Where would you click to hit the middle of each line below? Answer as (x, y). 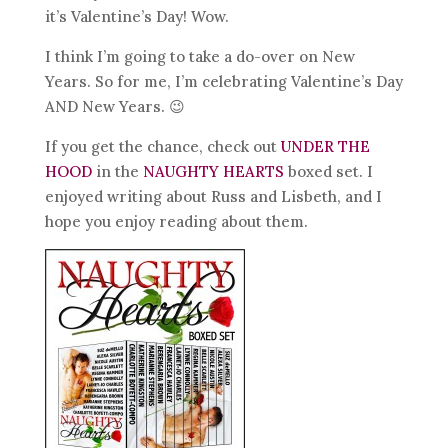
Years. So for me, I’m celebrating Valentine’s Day (223, 81)
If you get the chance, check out (162, 146)
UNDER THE (325, 146)
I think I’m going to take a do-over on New (199, 56)
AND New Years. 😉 (114, 106)
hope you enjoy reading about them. (176, 221)
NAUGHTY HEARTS (213, 171)
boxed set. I (328, 171)
